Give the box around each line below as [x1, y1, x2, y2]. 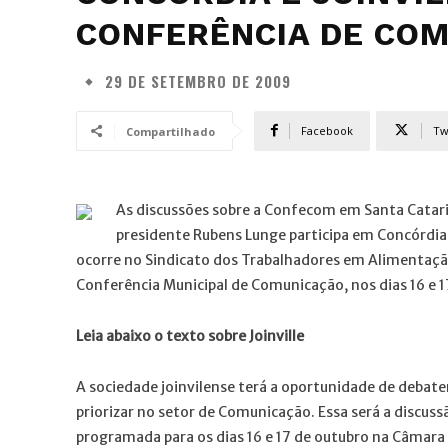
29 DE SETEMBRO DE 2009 [105, 70, 291, 93]
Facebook [301, 122, 353, 138]
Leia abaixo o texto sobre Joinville [76, 326, 304, 345]
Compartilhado [126, 123, 215, 139]
